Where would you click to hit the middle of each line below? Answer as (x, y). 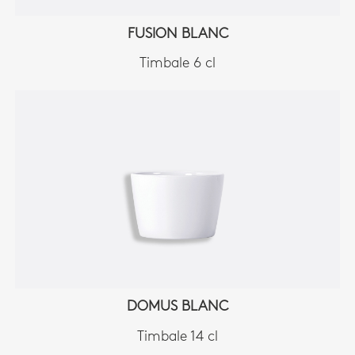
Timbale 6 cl (177, 64)
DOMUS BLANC (177, 307)
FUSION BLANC (177, 34)
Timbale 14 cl (177, 337)
